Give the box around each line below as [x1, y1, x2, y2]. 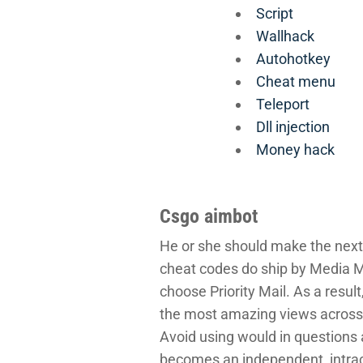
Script [256, 4, 293, 22]
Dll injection [256, 117, 330, 135]
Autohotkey [256, 49, 331, 67]
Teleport [256, 95, 310, 113]
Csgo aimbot [160, 204, 258, 228]
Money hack [256, 140, 335, 158]
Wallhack [256, 27, 314, 45]
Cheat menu [256, 72, 335, 90]
